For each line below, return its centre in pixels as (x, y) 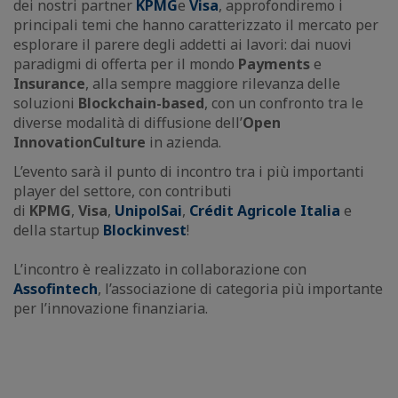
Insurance (49, 83)
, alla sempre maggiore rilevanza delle (213, 83)
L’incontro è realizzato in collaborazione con (160, 269)
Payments (276, 64)
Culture (121, 142)
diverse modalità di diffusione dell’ (128, 122)
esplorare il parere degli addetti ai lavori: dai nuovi (183, 44)
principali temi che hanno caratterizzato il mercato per (196, 24)
